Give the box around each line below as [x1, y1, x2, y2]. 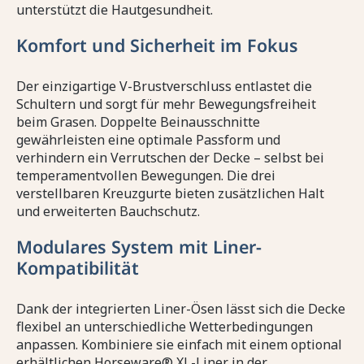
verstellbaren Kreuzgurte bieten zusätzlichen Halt [16, 184, 324, 203]
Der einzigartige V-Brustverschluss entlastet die [16, 77, 312, 96]
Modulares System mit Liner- [16, 235, 262, 259]
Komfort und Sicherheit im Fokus [16, 33, 298, 58]
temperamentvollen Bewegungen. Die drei [16, 167, 275, 185]
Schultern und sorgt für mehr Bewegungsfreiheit [16, 95, 316, 114]
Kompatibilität [16, 256, 139, 280]
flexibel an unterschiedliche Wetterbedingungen [16, 318, 313, 336]
